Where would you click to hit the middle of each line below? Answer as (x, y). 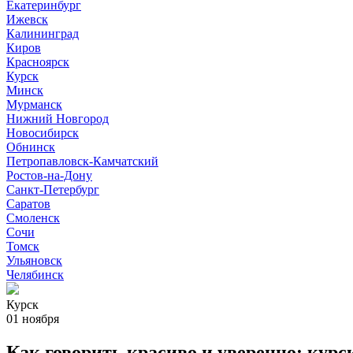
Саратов (28, 204)
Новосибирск (43, 133)
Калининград (43, 33)
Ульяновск (34, 260)
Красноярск (38, 62)
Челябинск (35, 275)
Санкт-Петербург (53, 190)
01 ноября (33, 319)
